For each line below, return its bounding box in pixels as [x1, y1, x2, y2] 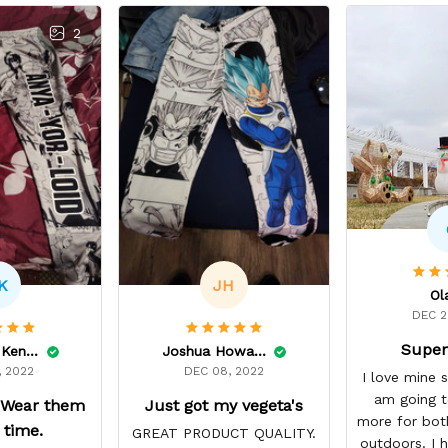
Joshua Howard [253, 343, 266, 360]
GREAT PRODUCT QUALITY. [131, 425, 316, 442]
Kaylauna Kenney [25, 343, 38, 360]
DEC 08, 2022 [183, 364, 264, 379]
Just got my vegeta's [144, 396, 303, 416]
